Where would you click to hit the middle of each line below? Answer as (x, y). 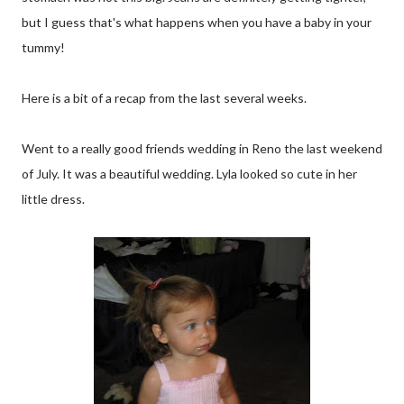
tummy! (43, 47)
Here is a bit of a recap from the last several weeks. (164, 98)
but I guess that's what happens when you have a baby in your (197, 22)
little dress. (53, 199)
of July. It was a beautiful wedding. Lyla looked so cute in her (189, 174)
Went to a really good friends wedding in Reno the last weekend (202, 148)
